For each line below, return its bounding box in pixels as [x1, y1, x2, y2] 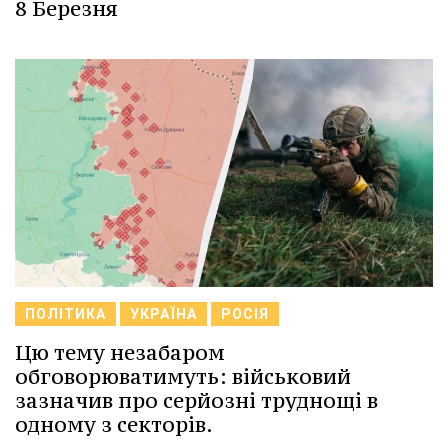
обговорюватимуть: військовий [15, 363, 351, 391]
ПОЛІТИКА [25, 306, 106, 323]
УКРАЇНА [130, 306, 197, 323]
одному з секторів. [15, 411, 213, 439]
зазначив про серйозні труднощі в [15, 387, 378, 415]
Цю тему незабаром [15, 339, 225, 367]
